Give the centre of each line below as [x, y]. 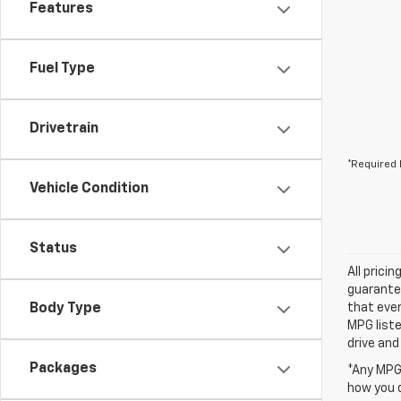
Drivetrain [64, 129]
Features [61, 9]
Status [53, 249]
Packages [63, 369]
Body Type [65, 309]
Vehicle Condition [89, 189]
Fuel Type [62, 69]
